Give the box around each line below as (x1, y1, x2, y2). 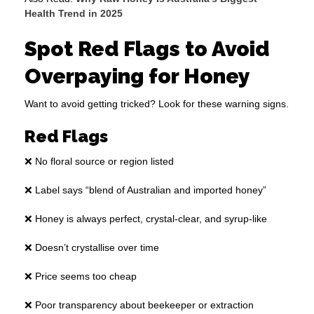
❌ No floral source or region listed (25, 156, 174, 168)
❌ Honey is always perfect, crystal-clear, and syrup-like (25, 213, 267, 225)
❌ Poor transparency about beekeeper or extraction (25, 299, 254, 311)
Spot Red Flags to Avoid (25, 36, 269, 62)
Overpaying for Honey (25, 64, 250, 89)
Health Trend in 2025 (25, 8, 123, 20)
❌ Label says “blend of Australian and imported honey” (25, 184, 266, 196)
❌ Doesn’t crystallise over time (25, 242, 159, 254)
